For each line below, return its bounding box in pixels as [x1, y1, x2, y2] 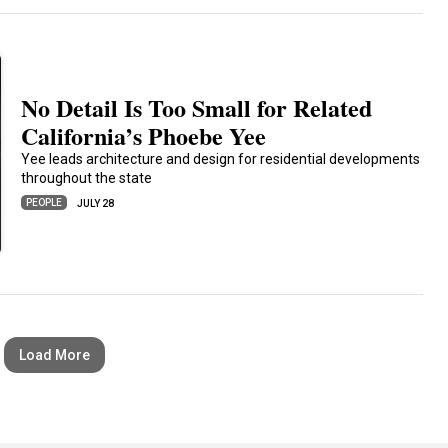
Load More [19, 347, 91, 363]
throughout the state [21, 170, 153, 186]
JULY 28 [77, 198, 115, 209]
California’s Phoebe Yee [21, 118, 267, 153]
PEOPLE [26, 196, 63, 208]
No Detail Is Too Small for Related [21, 90, 373, 125]
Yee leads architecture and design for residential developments [21, 151, 421, 167]
